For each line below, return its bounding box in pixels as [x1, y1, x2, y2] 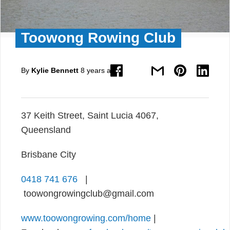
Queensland [21, 124, 71, 135]
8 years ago [81, 66, 119, 74]
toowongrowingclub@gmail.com [21, 188, 154, 199]
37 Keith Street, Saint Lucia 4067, [21, 110, 159, 121]
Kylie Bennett [31, 66, 79, 74]
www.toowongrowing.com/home [21, 213, 151, 223]
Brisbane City [21, 149, 76, 160]
